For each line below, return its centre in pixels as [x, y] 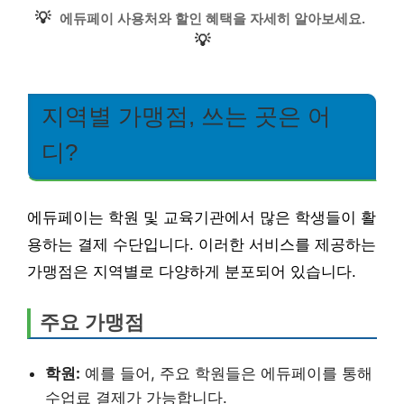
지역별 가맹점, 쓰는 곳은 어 [186, 116]
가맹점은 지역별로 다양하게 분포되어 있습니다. [192, 271]
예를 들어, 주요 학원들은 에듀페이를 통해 [226, 373]
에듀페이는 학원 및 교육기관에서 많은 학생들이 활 [202, 217]
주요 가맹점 [92, 322]
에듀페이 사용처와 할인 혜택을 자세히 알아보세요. [212, 18]
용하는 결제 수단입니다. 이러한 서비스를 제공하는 [202, 244]
